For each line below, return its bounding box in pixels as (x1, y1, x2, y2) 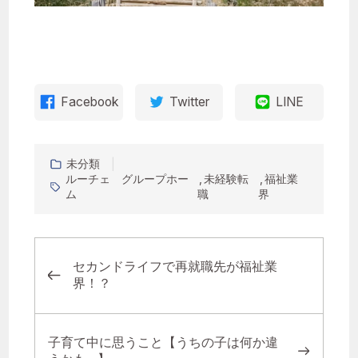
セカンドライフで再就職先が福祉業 (73, 259, 278, 275)
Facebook (60, 94, 119, 110)
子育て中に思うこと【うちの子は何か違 (47, 334, 278, 350)
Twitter (169, 94, 210, 110)
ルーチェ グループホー (66, 171, 189, 185)
